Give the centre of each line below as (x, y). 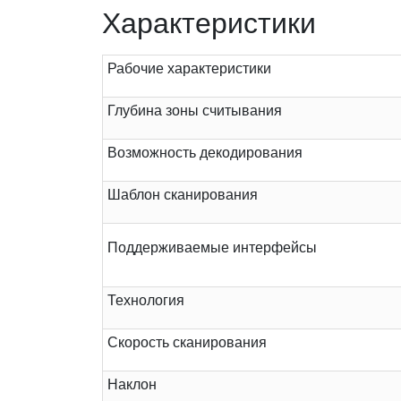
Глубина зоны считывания (195, 111)
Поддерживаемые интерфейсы (212, 248)
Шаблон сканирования (183, 195)
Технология (146, 301)
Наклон (132, 385)
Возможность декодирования (205, 153)
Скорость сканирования (187, 343)
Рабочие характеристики (189, 69)
